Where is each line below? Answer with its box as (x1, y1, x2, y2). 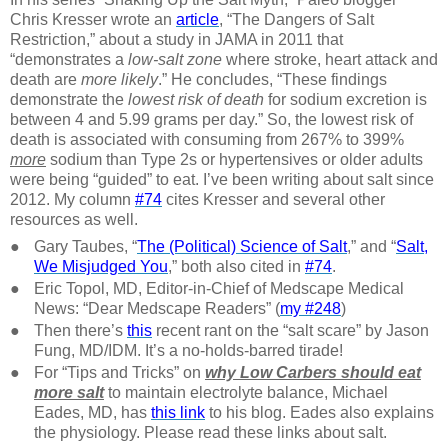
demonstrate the (10, 91, 128, 109)
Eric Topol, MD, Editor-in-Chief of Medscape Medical (34, 280, 404, 298)
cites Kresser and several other (162, 191, 385, 209)
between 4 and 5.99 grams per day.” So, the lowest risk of (10, 111, 413, 129)
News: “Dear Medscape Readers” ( (34, 300, 280, 318)
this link (151, 404, 205, 422)
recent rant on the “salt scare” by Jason (152, 322, 429, 340)
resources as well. (10, 211, 138, 229)
